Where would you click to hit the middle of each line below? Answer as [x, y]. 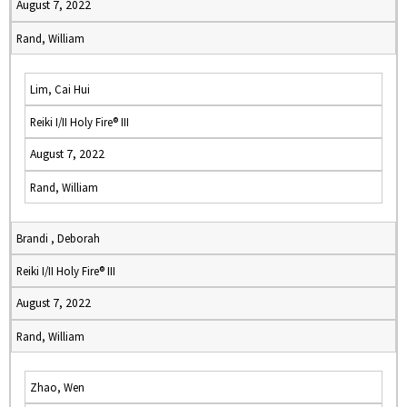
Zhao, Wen [57, 387]
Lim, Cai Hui [60, 89]
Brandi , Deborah [58, 238]
